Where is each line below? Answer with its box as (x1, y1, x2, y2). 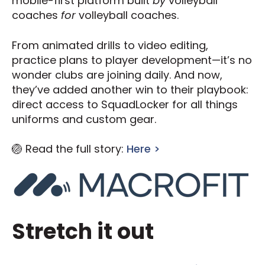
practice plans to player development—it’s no (12, 52, 252, 67)
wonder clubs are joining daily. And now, (12, 67, 222, 82)
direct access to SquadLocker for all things (12, 96, 238, 112)
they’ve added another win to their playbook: (12, 82, 248, 97)
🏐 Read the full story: (12, 141, 127, 156)
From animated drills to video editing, (12, 37, 208, 53)
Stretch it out (12, 216, 154, 247)
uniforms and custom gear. (12, 111, 156, 127)
